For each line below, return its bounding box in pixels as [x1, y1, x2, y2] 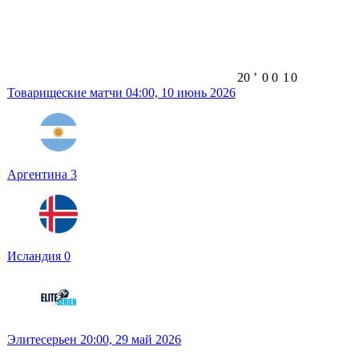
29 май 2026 [115, 333, 181, 347]
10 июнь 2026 [161, 86, 236, 100]
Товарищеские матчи [7, 86, 126, 100]
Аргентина [7, 167, 71, 182]
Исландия [7, 249, 64, 264]
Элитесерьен [7, 333, 80, 347]
